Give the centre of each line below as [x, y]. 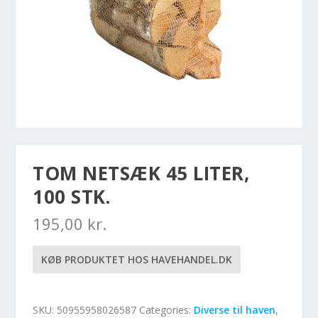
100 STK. [72, 197]
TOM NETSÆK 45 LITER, [141, 174]
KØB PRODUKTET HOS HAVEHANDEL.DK [137, 260]
